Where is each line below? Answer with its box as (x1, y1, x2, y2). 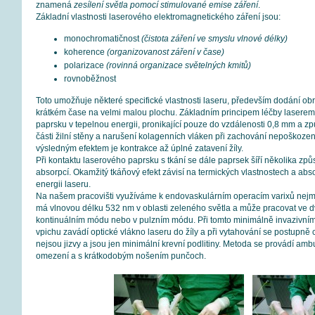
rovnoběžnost (63, 74, 116, 84)
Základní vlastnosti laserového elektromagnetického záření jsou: (35, 12, 281, 22)
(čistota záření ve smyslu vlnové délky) (141, 34, 288, 44)
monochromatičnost (63, 34, 141, 44)
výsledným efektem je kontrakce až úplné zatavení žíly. (35, 143, 243, 153)
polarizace (63, 60, 106, 70)
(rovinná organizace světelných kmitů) (105, 60, 251, 70)
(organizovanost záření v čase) (106, 47, 224, 57)
